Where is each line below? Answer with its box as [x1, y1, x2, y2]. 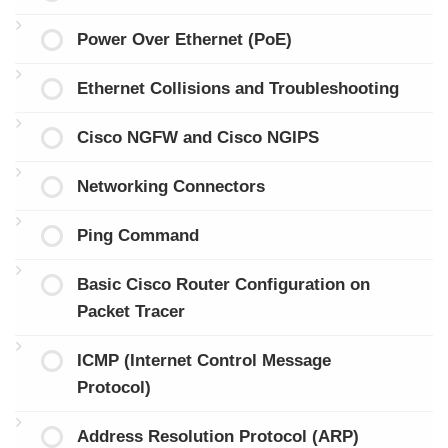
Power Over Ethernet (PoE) [76, 29, 292, 49]
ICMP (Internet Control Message [76, 350, 331, 370]
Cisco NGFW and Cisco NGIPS [76, 127, 319, 147]
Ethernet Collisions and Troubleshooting [76, 78, 399, 98]
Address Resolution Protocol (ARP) [76, 426, 359, 446]
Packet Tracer [76, 301, 185, 321]
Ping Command [76, 225, 199, 245]
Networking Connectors [76, 176, 265, 196]
